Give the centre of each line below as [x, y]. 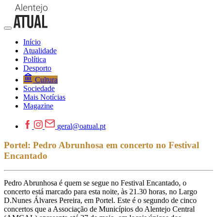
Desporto [37, 68]
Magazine [38, 106]
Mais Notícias [44, 97]
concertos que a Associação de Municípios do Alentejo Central [99, 209]
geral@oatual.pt [81, 126]
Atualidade [40, 51]
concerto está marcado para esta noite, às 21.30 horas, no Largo [101, 192]
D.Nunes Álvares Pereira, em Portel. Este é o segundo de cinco [100, 201]
